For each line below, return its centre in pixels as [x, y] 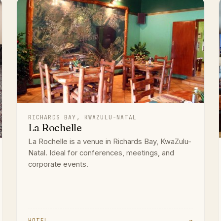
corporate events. [58, 164]
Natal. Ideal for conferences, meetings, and [101, 153]
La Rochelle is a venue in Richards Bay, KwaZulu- [110, 141]
